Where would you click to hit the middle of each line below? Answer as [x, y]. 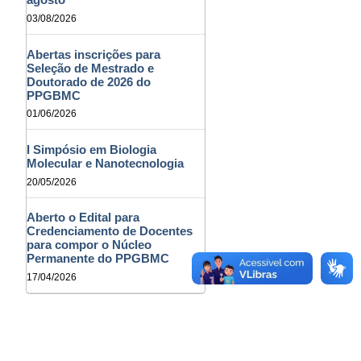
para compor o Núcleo [89, 245]
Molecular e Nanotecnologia [106, 164]
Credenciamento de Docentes [110, 231]
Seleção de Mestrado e [91, 68]
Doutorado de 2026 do [89, 81]
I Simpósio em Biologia [92, 150]
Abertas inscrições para [94, 54]
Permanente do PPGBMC [98, 259]
